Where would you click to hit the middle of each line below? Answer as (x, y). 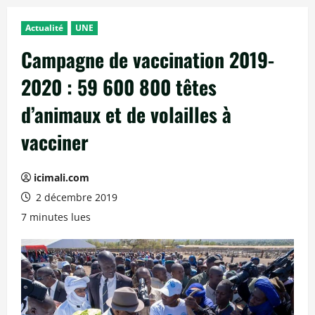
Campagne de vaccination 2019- (148, 60)
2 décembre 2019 (75, 198)
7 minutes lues (56, 217)
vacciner (55, 142)
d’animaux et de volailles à (126, 115)
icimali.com (62, 178)
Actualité (44, 28)
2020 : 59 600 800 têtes (119, 87)
